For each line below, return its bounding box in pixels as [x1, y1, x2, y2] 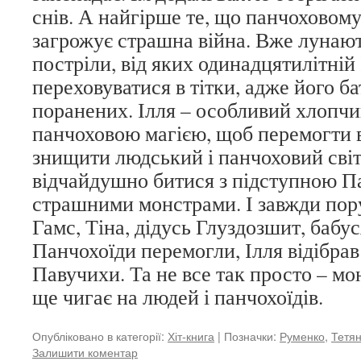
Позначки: [224, 327, 276, 344]
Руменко [280, 327, 325, 344]
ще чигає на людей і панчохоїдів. [32, 283, 323, 310]
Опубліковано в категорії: [32, 327, 164, 344]
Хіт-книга [168, 327, 214, 344]
